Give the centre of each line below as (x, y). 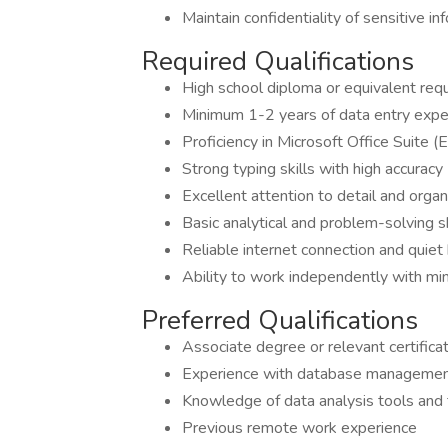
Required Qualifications (278, 61)
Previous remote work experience (299, 428)
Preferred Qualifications (280, 320)
